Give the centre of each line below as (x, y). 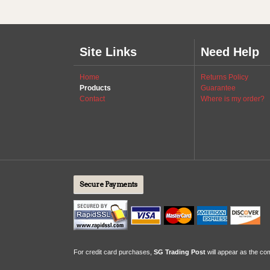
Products (95, 88)
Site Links (108, 52)
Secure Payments (108, 184)
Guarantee (218, 88)
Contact (92, 99)
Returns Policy (224, 77)
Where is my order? (233, 99)
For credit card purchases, (114, 252)
